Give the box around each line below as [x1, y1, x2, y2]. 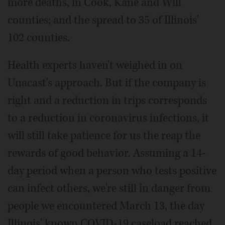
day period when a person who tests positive [8, 163, 216, 179]
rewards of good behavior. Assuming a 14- [8, 146, 206, 161]
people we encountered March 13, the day [8, 198, 204, 214]
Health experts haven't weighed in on [8, 58, 182, 73]
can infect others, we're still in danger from [8, 181, 210, 196]
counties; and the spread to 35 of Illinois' [8, 13, 199, 28]
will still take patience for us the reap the [8, 128, 200, 144]
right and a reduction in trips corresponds [8, 93, 207, 108]
